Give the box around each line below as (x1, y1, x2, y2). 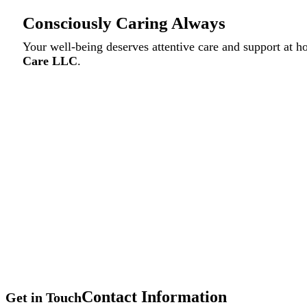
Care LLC (23, 53, 77, 68)
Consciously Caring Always (23, 13, 225, 32)
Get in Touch (5, 289, 82, 305)
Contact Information (82, 287, 227, 306)
